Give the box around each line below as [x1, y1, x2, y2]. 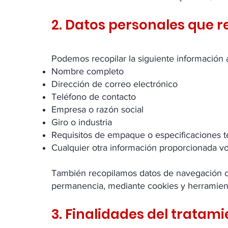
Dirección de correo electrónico [51, 79, 178, 89]
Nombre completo [51, 66, 124, 76]
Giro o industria [51, 117, 112, 127]
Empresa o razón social [51, 104, 144, 115]
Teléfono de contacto [51, 92, 136, 102]
